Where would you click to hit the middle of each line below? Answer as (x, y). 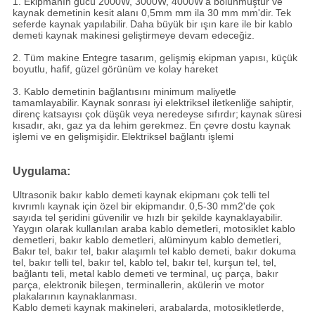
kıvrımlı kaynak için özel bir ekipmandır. (99, 206)
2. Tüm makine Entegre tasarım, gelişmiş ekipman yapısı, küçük (155, 58)
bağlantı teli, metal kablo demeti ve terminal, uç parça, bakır (145, 274)
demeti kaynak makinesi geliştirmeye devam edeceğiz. (133, 36)
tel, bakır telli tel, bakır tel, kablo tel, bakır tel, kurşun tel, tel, (144, 263)
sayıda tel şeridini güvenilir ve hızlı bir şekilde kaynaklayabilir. (147, 218)
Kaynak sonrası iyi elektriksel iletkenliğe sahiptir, (187, 103)
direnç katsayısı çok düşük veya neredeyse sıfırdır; (125, 114)
